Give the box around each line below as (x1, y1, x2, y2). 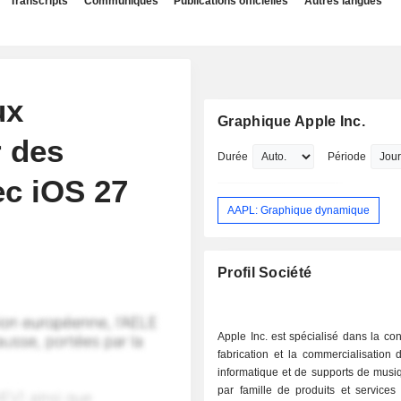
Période (328, 150, 367, 163)
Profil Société (218, 265, 312, 281)
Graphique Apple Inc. (218, 114, 365, 129)
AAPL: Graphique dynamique (227, 203, 371, 217)
